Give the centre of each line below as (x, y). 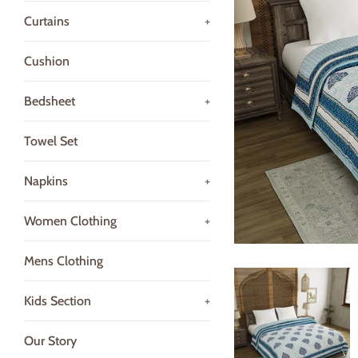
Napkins (46, 181)
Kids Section (58, 301)
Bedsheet (50, 101)
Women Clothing (70, 221)
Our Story (50, 341)
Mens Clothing (64, 261)
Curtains (47, 21)
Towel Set (51, 141)
